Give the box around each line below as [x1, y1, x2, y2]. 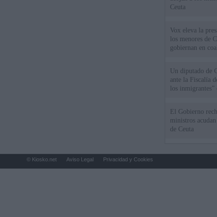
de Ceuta [170, 125, 194, 133]
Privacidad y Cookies [103, 156, 153, 162]
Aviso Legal [66, 156, 93, 162]
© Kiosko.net [27, 156, 57, 162]
